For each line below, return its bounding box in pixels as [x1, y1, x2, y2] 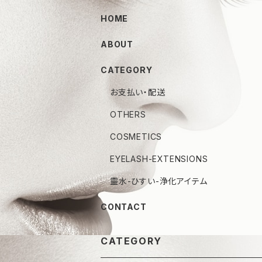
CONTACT [101, 202, 147, 212]
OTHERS [110, 109, 146, 119]
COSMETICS [110, 132, 163, 142]
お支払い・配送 [110, 87, 166, 97]
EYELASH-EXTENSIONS [110, 154, 208, 164]
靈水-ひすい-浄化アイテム [110, 176, 208, 186]
